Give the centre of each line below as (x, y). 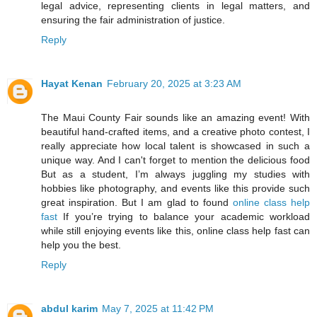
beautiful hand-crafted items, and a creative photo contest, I (175, 132)
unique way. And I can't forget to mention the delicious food (175, 160)
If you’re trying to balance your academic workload (184, 217)
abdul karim (69, 309)
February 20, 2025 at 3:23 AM (174, 84)
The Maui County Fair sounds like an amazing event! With (175, 118)
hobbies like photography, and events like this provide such (175, 189)
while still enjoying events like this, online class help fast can (175, 231)
